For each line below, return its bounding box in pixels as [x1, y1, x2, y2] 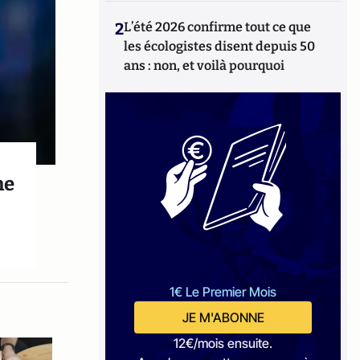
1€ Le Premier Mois [170, 284, 277, 300]
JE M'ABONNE [182, 309, 264, 325]
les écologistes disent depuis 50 [124, 39, 316, 54]
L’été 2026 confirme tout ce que [124, 19, 312, 35]
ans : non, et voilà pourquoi [124, 58, 285, 73]
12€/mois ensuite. [174, 335, 273, 351]
